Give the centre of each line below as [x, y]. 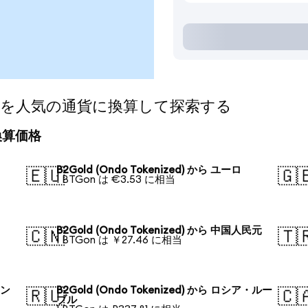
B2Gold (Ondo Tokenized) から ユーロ [149, 170]
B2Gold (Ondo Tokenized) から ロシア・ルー [165, 291]
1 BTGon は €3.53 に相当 [116, 179]
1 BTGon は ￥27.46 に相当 [120, 240]
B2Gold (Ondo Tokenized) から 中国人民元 [159, 230]
